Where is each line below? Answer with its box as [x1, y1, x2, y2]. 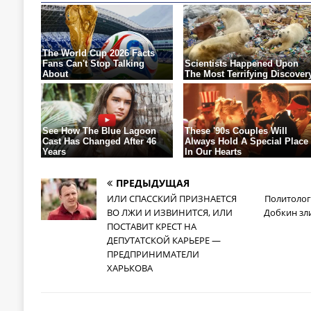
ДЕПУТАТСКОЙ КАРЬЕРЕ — [106, 234, 221, 247]
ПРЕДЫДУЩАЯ [115, 176, 190, 190]
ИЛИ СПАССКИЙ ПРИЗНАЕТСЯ [106, 192, 237, 205]
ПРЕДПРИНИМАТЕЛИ [106, 248, 199, 261]
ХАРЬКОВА [106, 262, 153, 275]
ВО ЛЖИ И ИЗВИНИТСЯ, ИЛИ [106, 206, 233, 219]
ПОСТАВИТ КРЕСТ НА [106, 220, 196, 233]
